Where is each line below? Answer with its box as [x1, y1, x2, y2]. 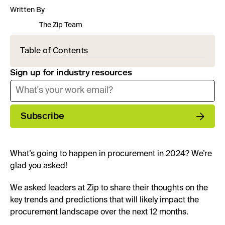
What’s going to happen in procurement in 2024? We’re [10, 150, 212, 158]
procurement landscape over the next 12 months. [10, 208, 188, 216]
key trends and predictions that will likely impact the [10, 196, 199, 204]
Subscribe [21, 110, 64, 122]
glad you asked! [10, 162, 67, 170]
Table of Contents [20, 46, 88, 55]
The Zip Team [39, 20, 82, 29]
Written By [10, 6, 45, 14]
